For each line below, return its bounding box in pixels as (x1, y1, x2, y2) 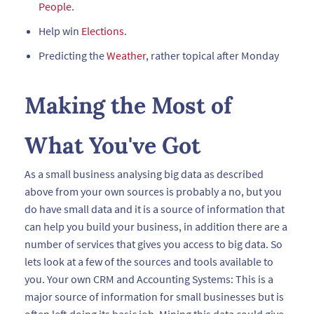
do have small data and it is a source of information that (25, 202, 285, 216)
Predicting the (39, 48, 107, 62)
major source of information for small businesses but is (25, 289, 284, 303)
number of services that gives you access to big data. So (25, 237, 282, 251)
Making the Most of (25, 91, 232, 120)
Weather (107, 48, 146, 62)
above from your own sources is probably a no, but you (25, 184, 282, 198)
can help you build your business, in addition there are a (25, 219, 287, 233)
